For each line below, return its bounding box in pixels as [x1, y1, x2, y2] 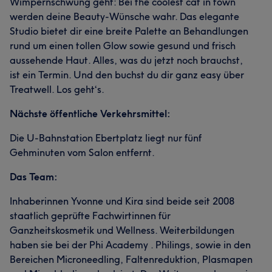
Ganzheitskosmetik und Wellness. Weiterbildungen [10, 224, 234, 236]
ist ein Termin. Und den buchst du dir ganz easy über [10, 69, 244, 81]
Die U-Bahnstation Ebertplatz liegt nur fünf [10, 132, 202, 144]
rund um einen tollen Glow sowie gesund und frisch [10, 39, 236, 52]
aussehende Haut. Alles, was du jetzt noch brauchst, [10, 54, 243, 66]
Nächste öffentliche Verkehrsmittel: [10, 107, 171, 120]
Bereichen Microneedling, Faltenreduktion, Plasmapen [10, 253, 253, 265]
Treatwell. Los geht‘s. [10, 83, 104, 95]
